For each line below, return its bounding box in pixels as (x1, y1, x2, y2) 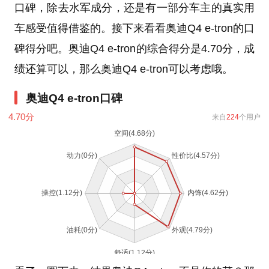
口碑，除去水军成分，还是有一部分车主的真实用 (14, 1, 255, 14)
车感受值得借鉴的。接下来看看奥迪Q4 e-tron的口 (14, 22, 255, 34)
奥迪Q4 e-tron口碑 (26, 91, 122, 104)
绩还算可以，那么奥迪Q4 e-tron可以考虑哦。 (14, 62, 233, 75)
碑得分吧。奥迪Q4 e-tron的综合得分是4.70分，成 (14, 42, 255, 55)
